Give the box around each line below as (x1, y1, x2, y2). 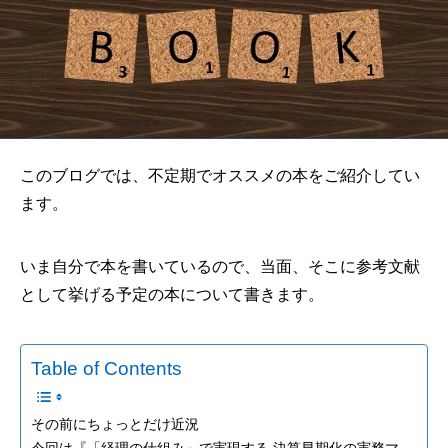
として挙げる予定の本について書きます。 (20, 286, 324, 304)
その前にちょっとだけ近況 (31, 416, 199, 433)
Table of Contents (31, 358, 182, 380)
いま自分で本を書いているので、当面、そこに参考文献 (20, 258, 420, 276)
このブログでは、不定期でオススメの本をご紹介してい (20, 167, 420, 185)
